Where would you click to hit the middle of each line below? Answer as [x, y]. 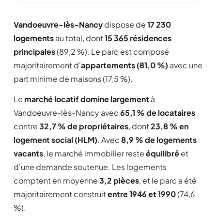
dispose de [125, 24]
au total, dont [79, 38]
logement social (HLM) [55, 140]
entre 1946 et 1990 [142, 194]
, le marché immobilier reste [94, 153]
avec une [185, 65]
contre [26, 126]
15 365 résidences [138, 38]
